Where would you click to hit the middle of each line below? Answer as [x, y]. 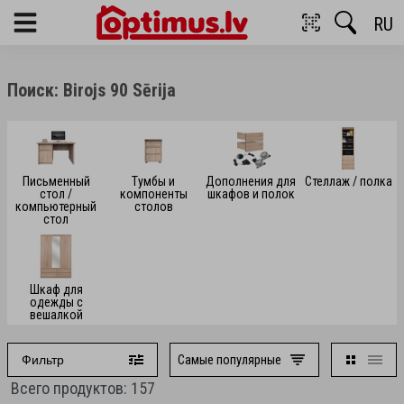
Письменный [56, 181]
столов [153, 207]
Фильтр [43, 360]
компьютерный [56, 207]
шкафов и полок [251, 194]
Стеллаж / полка [348, 181]
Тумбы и [153, 181]
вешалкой [56, 315]
